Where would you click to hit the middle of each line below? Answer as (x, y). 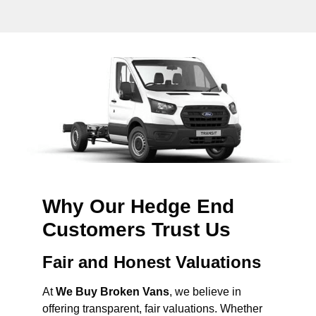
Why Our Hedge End (138, 207)
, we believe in (205, 292)
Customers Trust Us (136, 230)
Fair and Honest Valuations (152, 262)
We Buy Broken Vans (113, 292)
